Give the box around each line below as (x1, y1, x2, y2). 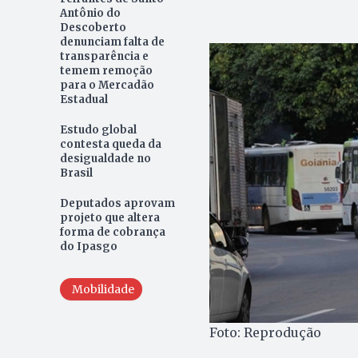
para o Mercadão (59, 78, 154, 92)
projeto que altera (59, 210, 160, 225)
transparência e (59, 49, 149, 63)
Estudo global (59, 122, 137, 137)
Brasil (59, 165, 93, 180)
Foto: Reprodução (209, 324, 321, 340)
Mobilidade (71, 281, 134, 296)
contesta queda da (59, 137, 161, 151)
